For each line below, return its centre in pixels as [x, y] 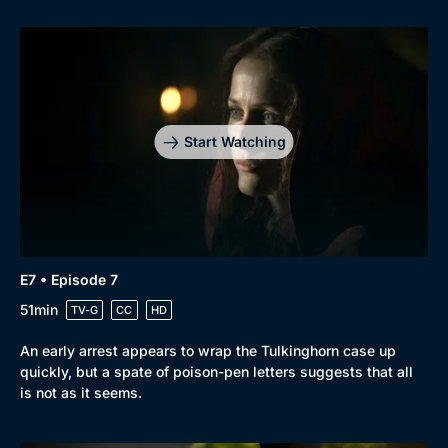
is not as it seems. [81, 392]
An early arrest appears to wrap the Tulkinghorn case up [208, 350]
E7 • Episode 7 [69, 279]
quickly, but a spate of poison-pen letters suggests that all [216, 371]
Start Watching [234, 142]
